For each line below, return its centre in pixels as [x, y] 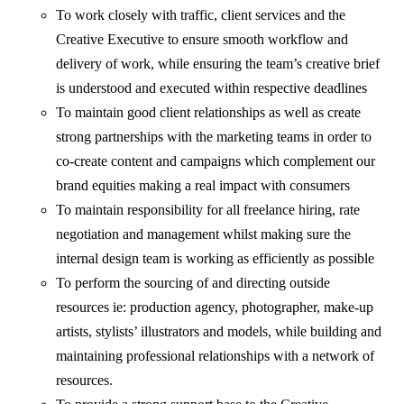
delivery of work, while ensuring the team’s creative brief [218, 64]
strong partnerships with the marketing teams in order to [214, 137]
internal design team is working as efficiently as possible [217, 259]
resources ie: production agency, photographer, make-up [215, 308]
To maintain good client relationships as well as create [209, 113]
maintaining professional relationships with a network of [216, 356]
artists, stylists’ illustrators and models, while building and [219, 332]
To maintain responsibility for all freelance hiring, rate [208, 210]
